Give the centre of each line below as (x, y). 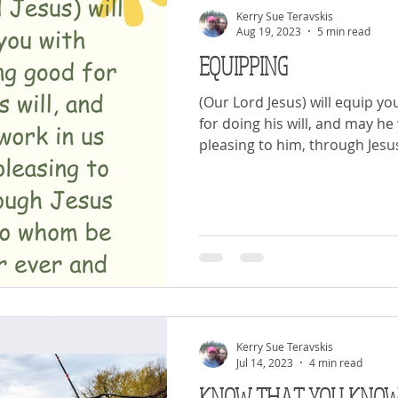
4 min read (336, 362)
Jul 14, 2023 (265, 362)
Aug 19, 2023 (269, 31)
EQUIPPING (243, 65)
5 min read (344, 31)
